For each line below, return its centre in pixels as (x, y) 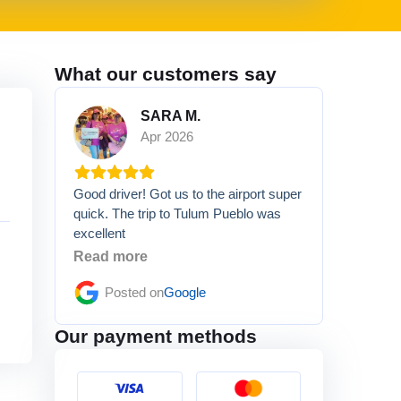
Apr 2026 (167, 137)
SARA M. (171, 116)
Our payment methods (156, 337)
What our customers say (166, 74)
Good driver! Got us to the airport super (188, 194)
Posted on (134, 292)
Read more (111, 256)
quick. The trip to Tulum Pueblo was (177, 214)
